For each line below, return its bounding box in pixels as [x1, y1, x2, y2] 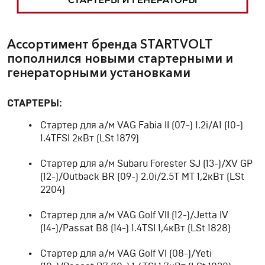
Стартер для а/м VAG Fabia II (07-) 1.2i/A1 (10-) [40, 121, 243, 131]
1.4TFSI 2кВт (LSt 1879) [40, 134, 139, 144]
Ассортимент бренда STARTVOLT [7, 37, 212, 52]
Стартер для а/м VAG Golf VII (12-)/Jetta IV [40, 211, 228, 221]
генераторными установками [7, 65, 190, 80]
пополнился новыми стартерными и [7, 51, 233, 66]
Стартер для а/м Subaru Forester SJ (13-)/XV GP [40, 159, 253, 169]
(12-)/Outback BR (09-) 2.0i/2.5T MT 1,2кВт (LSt [40, 172, 244, 182]
